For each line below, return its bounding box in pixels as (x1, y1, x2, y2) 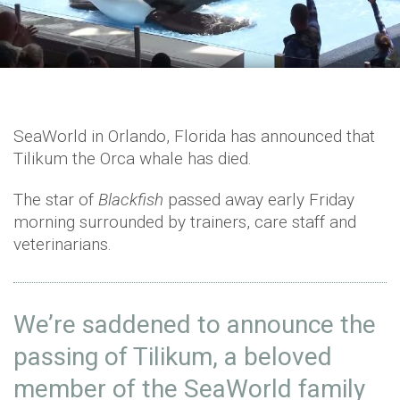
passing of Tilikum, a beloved (13, 342, 332, 372)
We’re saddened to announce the (13, 310, 376, 340)
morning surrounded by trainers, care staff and (13, 212, 356, 233)
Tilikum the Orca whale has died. (13, 148, 256, 170)
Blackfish (98, 189, 163, 211)
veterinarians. (13, 234, 112, 255)
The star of (13, 189, 98, 211)
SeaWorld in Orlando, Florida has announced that (13, 126, 375, 147)
